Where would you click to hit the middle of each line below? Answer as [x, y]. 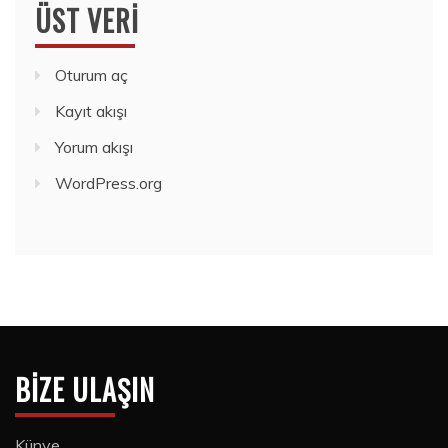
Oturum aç [91, 74]
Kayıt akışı [91, 110]
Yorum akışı [94, 146]
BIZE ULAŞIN [85, 389]
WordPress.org [108, 182]
